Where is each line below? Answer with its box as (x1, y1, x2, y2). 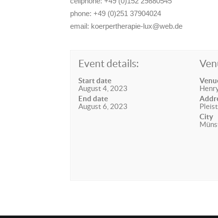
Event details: (78, 58, 139, 69)
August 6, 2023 (78, 102, 127, 110)
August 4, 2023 (78, 84, 127, 92)
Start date (78, 76, 111, 85)
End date (78, 94, 108, 103)
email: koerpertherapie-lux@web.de (70, 22, 182, 30)
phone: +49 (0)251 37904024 (70, 9, 161, 18)
